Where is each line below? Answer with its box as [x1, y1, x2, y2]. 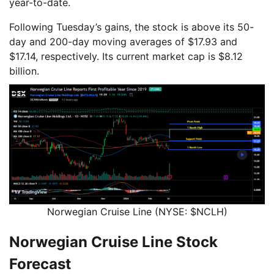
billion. [9, 65, 39, 78]
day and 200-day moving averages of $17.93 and [9, 35, 237, 48]
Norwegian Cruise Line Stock [9, 233, 218, 251]
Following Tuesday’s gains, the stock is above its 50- [9, 21, 254, 34]
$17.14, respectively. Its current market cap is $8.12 [9, 50, 243, 63]
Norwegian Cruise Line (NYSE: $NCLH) [46, 206, 228, 218]
